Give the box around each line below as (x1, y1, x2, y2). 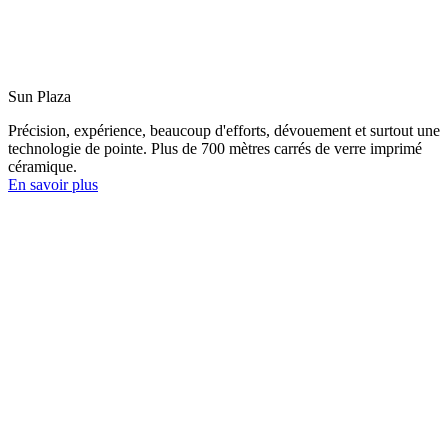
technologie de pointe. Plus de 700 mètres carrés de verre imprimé (8, 139, 422, 157)
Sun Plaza (8, 87, 71, 105)
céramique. (8, 157, 77, 175)
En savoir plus (8, 175, 98, 193)
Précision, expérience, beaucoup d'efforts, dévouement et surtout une (8, 121, 440, 139)
